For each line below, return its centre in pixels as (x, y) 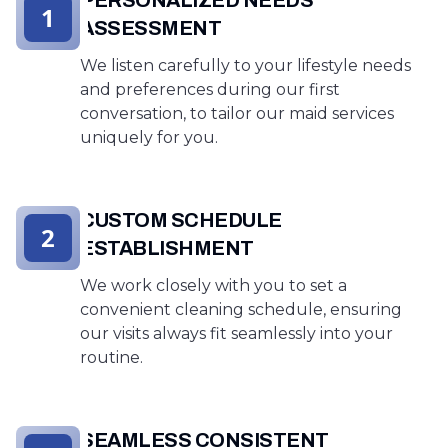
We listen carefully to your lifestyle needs (245, 65)
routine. (111, 357)
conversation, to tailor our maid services (237, 113)
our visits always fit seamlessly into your (236, 333)
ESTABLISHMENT (167, 247)
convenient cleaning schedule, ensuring (241, 309)
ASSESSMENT (150, 27)
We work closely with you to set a (213, 285)
